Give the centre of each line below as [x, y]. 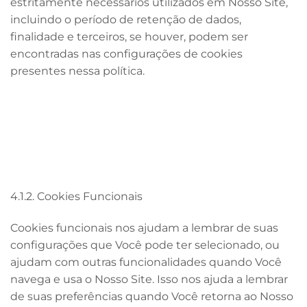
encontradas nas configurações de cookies [126, 54]
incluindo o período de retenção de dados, [126, 20]
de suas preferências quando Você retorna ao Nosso [152, 297]
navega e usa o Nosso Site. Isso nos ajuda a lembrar [149, 280]
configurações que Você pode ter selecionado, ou [145, 245]
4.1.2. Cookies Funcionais [76, 197]
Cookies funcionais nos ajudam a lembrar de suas [144, 228]
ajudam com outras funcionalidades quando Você [146, 262]
